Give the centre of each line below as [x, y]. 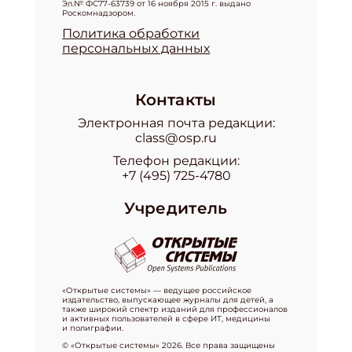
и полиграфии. [93, 328]
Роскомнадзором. [99, 13]
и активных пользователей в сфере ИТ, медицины [167, 318]
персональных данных [136, 48]
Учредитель [176, 208]
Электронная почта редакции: [176, 123]
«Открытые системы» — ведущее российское [157, 290]
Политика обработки [131, 33]
